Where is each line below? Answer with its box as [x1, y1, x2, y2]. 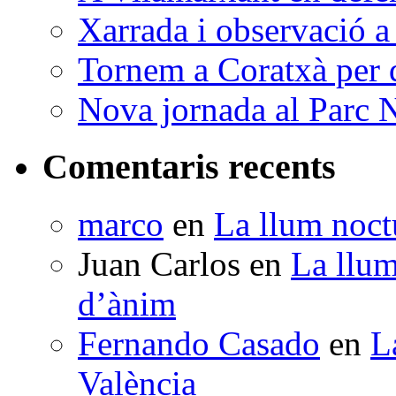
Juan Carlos [78, 244, 240, 283]
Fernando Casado [78, 324, 320, 362]
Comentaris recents [42, 146, 336, 187]
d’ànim [78, 284, 176, 323]
